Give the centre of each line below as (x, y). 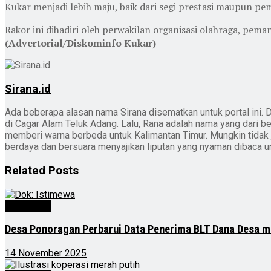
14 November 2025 (46, 253)
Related (25, 171)
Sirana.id (28, 89)
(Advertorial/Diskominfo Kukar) (80, 43)
